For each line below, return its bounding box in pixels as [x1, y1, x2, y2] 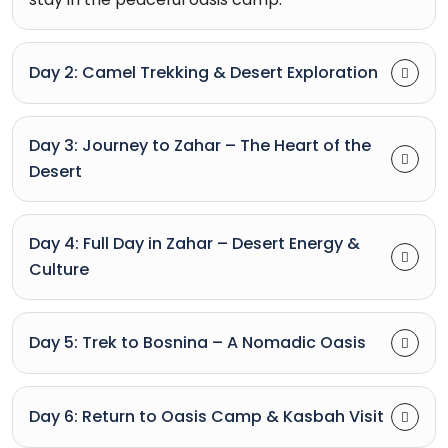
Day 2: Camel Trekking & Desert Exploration [29, 60, 378, 84]
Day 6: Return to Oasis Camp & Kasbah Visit [29, 404, 384, 428]
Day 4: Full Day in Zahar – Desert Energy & [29, 231, 360, 255]
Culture [29, 257, 89, 281]
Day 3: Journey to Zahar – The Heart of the [29, 133, 371, 157]
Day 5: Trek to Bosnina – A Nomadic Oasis [29, 330, 366, 354]
